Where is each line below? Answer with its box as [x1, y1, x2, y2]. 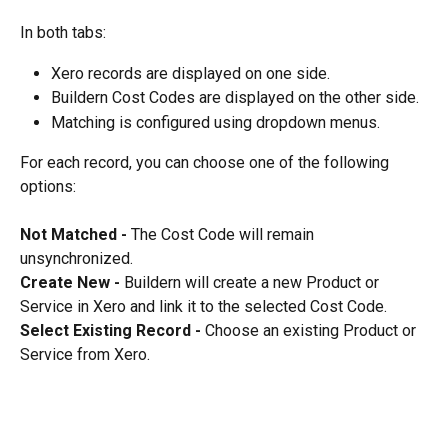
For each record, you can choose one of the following [20, 153, 393, 173]
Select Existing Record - [20, 321, 205, 341]
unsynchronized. [20, 249, 133, 269]
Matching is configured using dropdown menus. [51, 112, 380, 132]
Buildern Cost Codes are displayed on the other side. [51, 88, 419, 108]
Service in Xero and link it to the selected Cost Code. [20, 297, 387, 317]
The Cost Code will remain [131, 225, 318, 245]
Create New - [20, 273, 124, 293]
